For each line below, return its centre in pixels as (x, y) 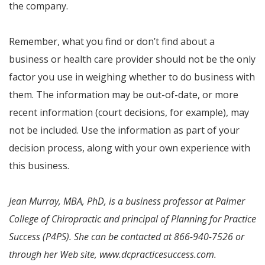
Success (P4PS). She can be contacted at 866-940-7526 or (127, 237)
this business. (39, 166)
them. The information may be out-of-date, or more (124, 95)
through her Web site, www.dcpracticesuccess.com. (113, 254)
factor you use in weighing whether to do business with (132, 77)
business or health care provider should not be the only (132, 59)
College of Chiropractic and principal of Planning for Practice (132, 219)
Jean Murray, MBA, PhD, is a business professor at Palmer (127, 201)
